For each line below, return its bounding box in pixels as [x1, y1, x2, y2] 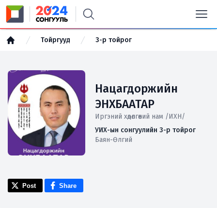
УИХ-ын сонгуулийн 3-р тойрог [95, 126, 196, 134]
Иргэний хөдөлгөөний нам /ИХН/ [95, 112, 185, 121]
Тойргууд [41, 36, 70, 44]
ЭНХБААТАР [95, 97, 155, 111]
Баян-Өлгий [95, 136, 132, 144]
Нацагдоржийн [95, 82, 178, 95]
